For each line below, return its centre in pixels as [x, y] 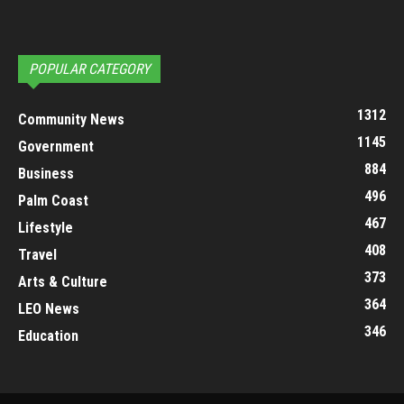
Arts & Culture [63, 281]
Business [46, 173]
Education [48, 335]
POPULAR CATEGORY [89, 69]
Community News [71, 119]
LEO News [49, 308]
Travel [37, 254]
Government [56, 146]
